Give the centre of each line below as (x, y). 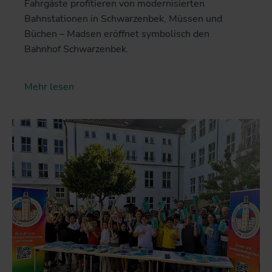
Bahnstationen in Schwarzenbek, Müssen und (123, 19)
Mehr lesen (49, 87)
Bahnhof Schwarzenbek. (76, 49)
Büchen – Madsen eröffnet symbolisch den (117, 34)
